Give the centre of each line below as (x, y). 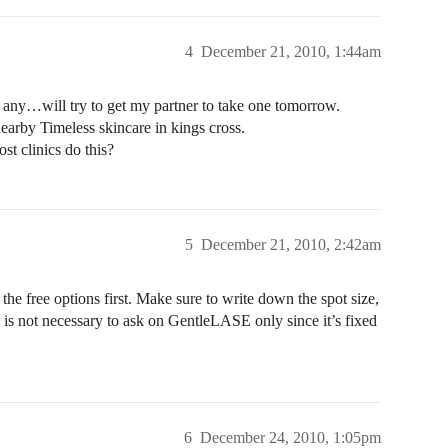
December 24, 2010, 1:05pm (290, 437)
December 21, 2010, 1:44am (291, 51)
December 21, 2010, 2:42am (291, 244)
